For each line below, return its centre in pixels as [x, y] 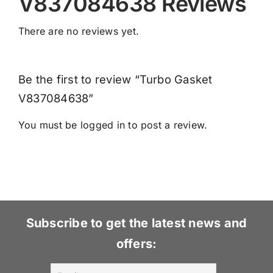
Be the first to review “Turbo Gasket [115, 80]
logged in [103, 125]
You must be [49, 125]
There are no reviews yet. [78, 31]
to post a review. [166, 125]
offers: [136, 244]
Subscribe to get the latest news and [136, 223]
